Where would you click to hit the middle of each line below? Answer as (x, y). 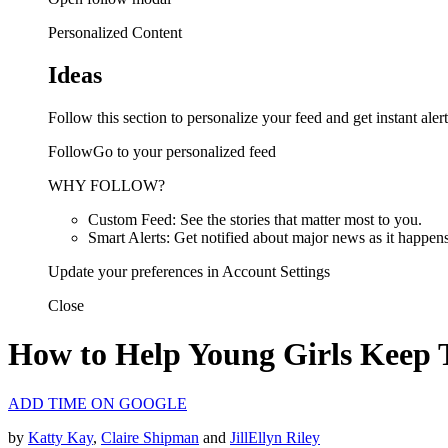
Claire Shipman (150, 437)
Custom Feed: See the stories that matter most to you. (255, 219)
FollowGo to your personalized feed (162, 151)
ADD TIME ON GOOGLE (97, 403)
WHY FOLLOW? (106, 185)
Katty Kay (60, 437)
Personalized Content (115, 32)
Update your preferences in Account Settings (189, 271)
